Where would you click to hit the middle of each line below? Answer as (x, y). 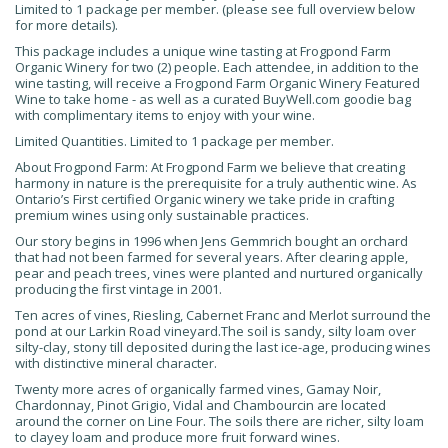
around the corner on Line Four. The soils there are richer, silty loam (219, 421)
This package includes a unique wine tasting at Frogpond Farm (203, 51)
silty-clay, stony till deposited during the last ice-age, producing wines (223, 347)
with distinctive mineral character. (116, 363)
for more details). (66, 25)
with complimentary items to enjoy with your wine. (165, 115)
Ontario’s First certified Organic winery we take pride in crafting (204, 199)
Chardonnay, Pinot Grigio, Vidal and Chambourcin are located (200, 405)
